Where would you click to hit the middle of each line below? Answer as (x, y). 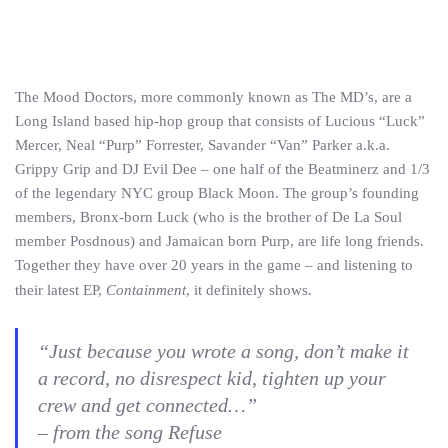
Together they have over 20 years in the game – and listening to (214, 265)
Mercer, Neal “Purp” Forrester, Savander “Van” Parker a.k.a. (202, 145)
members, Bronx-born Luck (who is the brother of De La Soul (208, 217)
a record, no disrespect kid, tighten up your (212, 378)
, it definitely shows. (249, 290)
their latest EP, (60, 290)
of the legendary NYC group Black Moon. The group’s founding (217, 193)
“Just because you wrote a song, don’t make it (223, 351)
